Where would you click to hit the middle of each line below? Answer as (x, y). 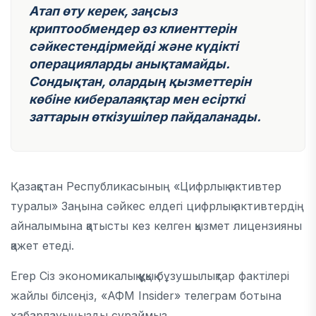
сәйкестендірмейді (92, 46)
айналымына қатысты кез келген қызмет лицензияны (156, 226)
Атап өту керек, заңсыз (103, 11)
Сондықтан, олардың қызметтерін (140, 81)
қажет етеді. (42, 245)
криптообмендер (84, 29)
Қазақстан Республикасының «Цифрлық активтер (146, 186)
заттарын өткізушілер (99, 117)
